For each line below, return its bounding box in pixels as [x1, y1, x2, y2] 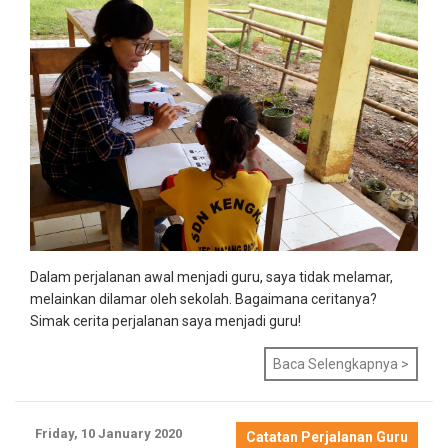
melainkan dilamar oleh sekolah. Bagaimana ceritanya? [30, 291, 377, 307]
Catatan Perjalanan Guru [246, 429, 408, 445]
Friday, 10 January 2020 [35, 426, 182, 441]
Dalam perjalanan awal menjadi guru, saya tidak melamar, [30, 269, 393, 285]
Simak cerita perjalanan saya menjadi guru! [30, 313, 301, 329]
